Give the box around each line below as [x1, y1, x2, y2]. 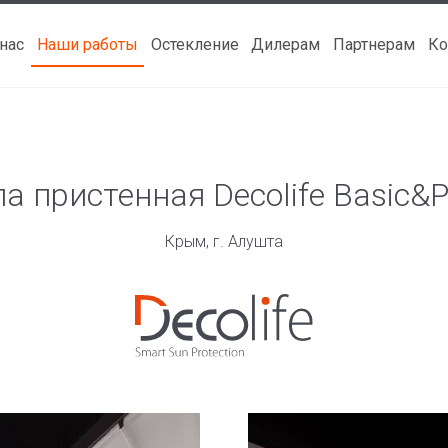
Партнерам [333, 34, 416, 54]
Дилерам [251, 34, 321, 54]
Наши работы [36, 34, 138, 54]
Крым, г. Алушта [165, 232, 283, 251]
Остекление [150, 34, 239, 54]
